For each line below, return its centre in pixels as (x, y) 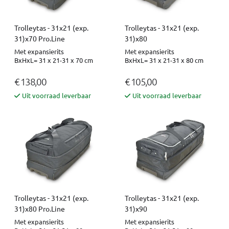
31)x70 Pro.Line (40, 38)
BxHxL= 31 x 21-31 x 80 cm (164, 60)
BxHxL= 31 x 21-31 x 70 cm (54, 60)
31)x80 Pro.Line (40, 208)
